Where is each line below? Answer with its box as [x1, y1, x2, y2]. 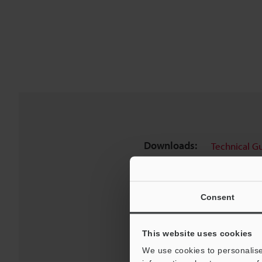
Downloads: [143, 139, 197, 152]
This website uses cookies [142, 228, 253, 238]
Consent [200, 192, 235, 202]
